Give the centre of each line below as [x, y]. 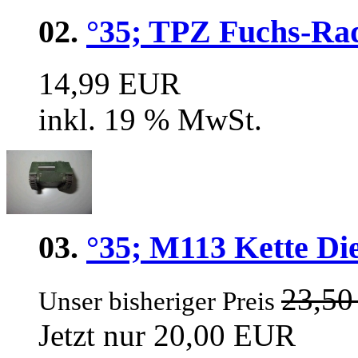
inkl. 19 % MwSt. [150, 119]
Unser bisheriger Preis [160, 301]
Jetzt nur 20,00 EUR [167, 335]
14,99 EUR [109, 83]
